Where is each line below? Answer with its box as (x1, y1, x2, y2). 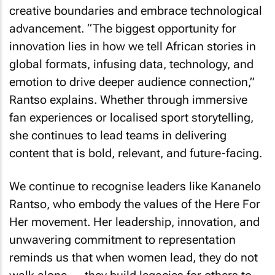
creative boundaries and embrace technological (9, 3, 262, 18)
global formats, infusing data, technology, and (9, 56, 254, 71)
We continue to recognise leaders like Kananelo (9, 179, 261, 194)
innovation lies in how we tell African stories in (9, 39, 256, 53)
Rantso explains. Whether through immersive (9, 92, 247, 107)
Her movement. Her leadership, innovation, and (9, 215, 260, 230)
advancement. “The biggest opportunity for (9, 21, 236, 36)
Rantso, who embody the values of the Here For (9, 197, 260, 212)
